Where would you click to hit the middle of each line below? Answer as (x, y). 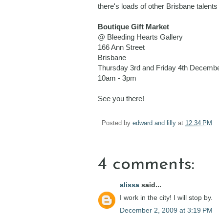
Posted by (117, 123)
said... (150, 185)
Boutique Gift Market (133, 26)
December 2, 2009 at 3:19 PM (166, 210)
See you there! (121, 98)
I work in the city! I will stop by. (166, 198)
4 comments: (146, 165)
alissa (130, 185)
